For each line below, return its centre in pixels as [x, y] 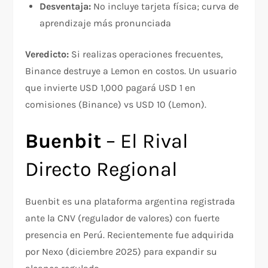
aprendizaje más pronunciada [106, 23]
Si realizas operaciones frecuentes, [146, 54]
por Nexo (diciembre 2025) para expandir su [121, 252]
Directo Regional [102, 170]
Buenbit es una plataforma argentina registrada [130, 202]
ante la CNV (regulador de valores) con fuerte [123, 218]
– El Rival [145, 141]
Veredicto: [47, 54]
